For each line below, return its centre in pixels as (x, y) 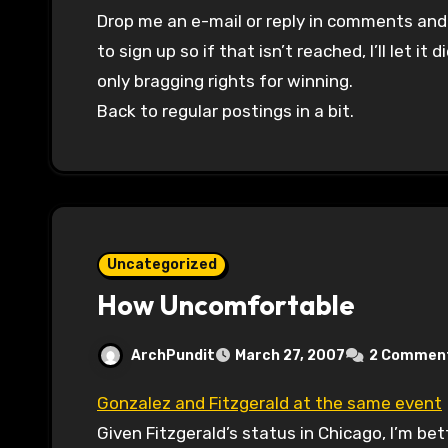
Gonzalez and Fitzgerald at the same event (275, 403)
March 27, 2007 (290, 356)
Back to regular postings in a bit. (225, 111)
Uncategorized (162, 265)
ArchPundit (173, 355)
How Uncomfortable (226, 305)
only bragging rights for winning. (225, 81)
